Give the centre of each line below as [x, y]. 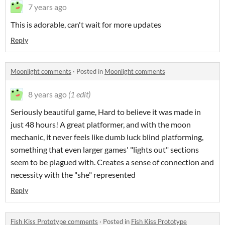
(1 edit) [79, 94]
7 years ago [47, 7]
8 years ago [47, 94]
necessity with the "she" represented [73, 175]
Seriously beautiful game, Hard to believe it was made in [106, 112]
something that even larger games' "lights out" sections [105, 149]
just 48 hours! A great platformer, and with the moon [101, 124]
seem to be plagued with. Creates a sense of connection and [112, 162]
